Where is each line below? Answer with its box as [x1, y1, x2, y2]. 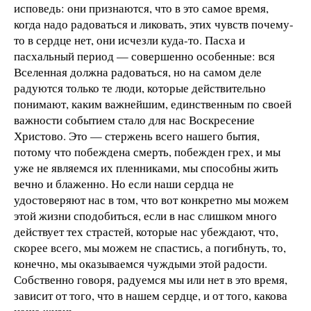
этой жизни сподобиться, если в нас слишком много [14, 208, 277, 224]
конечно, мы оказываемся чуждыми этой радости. [14, 255, 267, 272]
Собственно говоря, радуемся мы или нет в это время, [14, 271, 287, 288]
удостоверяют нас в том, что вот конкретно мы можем [14, 192, 289, 208]
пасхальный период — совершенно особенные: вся [14, 48, 275, 65]
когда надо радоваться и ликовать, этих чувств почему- [14, 16, 294, 33]
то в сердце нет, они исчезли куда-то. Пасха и [14, 32, 245, 49]
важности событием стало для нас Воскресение [14, 112, 255, 128]
